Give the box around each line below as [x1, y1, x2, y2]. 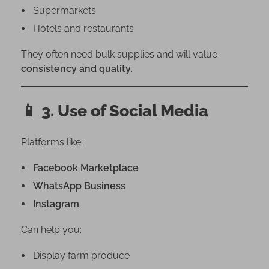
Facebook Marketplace [32, 162, 139, 174]
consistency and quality [21, 63, 131, 75]
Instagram [32, 198, 79, 210]
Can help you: [21, 224, 82, 236]
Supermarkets [32, 5, 96, 17]
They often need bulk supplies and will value [21, 49, 217, 61]
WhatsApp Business [32, 180, 125, 192]
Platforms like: [21, 136, 83, 148]
